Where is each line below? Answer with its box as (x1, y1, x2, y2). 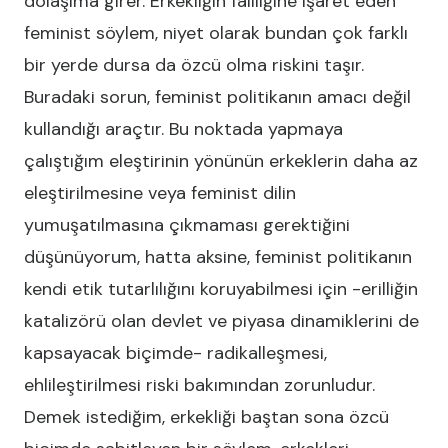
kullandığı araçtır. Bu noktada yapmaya (24, 117, 343, 141)
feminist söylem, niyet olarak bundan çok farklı (24, 21, 408, 45)
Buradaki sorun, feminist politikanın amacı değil (24, 85, 411, 109)
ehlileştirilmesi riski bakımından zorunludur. (24, 373, 375, 397)
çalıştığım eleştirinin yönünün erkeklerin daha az (24, 149, 418, 173)
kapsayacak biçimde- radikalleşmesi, (24, 341, 327, 365)
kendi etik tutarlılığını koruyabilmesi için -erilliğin (24, 277, 418, 301)
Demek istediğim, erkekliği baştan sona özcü (24, 405, 389, 429)
